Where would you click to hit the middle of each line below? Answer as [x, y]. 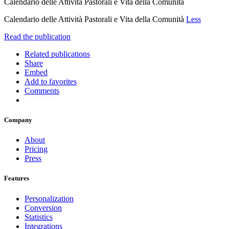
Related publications [57, 54]
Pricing [36, 149]
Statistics [39, 217]
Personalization [49, 198]
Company [18, 120]
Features [17, 178]
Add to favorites [51, 81]
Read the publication [37, 36]
